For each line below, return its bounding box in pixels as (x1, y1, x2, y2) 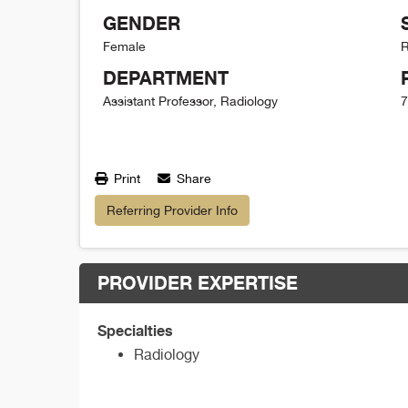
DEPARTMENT (103, 66, 229, 89)
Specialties (97, 321, 173, 340)
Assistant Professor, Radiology (103, 93, 278, 108)
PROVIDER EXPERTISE (97, 270, 298, 294)
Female (103, 38, 146, 54)
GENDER (103, 11, 180, 35)
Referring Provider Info (107, 202, 238, 218)
